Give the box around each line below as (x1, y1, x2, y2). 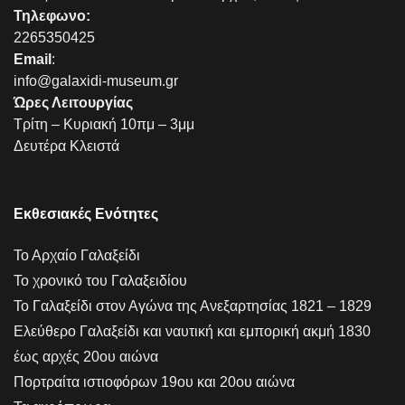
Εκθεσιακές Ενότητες (14, 205, 158, 221)
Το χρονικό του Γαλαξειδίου (14, 272, 187, 288)
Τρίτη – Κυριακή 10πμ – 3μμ (14, 116, 194, 132)
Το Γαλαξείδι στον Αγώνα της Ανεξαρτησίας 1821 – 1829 (14, 297, 372, 314)
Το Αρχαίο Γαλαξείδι (14, 247, 140, 263)
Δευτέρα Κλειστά (14, 137, 119, 154)
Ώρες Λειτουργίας (14, 94, 133, 110)
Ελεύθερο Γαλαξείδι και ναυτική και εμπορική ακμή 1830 (14, 323, 371, 339)
